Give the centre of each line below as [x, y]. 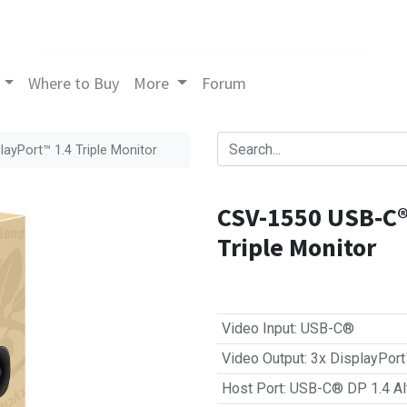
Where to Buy [74, 83]
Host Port [252, 388]
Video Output [263, 358]
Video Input [258, 328]
